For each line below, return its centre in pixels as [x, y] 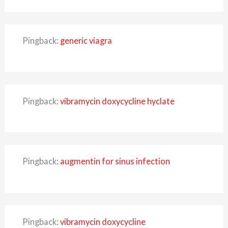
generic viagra [86, 41]
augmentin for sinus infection [115, 161]
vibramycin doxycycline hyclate [117, 101]
